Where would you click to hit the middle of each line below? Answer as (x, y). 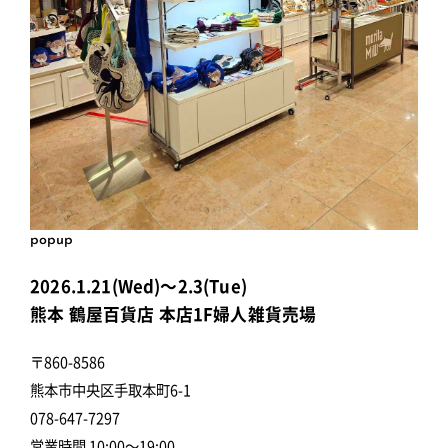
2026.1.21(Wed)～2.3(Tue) (138, 286)
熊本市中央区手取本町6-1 (110, 390)
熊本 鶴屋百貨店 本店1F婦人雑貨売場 (173, 314)
